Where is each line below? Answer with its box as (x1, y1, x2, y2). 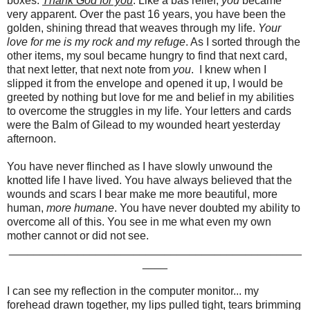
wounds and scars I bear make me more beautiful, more (7, 188, 277, 201)
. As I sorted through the (185, 36, 300, 48)
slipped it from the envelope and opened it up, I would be (7, 77, 283, 90)
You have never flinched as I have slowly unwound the (7, 161, 273, 173)
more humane (46, 202, 114, 215)
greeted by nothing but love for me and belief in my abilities (7, 91, 294, 104)
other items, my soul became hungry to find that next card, (7, 50, 287, 62)
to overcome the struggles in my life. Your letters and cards (7, 105, 291, 118)
